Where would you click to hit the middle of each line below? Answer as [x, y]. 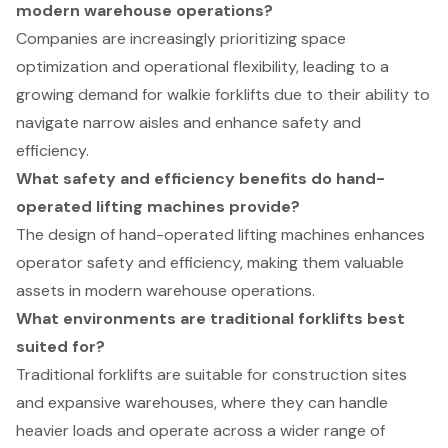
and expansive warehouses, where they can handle [202, 403]
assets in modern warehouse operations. [165, 291]
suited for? [60, 347]
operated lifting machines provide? [158, 207]
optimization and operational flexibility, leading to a [202, 67]
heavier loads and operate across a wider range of [200, 431]
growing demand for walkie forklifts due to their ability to [223, 95]
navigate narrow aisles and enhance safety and [188, 123]
